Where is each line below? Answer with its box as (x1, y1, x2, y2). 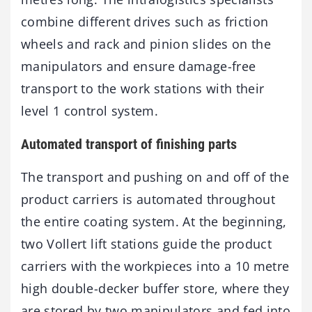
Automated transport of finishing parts (21, 135, 237, 153)
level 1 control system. (21, 102, 159, 119)
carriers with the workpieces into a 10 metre (21, 257, 290, 274)
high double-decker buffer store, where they (21, 279, 290, 297)
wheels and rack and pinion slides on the (21, 35, 272, 52)
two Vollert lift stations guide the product (21, 235, 272, 252)
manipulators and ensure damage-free (21, 57, 256, 75)
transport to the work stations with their (21, 79, 265, 97)
